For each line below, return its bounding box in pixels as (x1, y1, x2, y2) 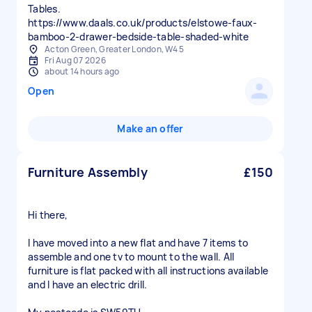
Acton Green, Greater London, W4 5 (45, 43, 185, 55)
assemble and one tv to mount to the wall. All (28, 250, 235, 263)
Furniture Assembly (28, 164, 148, 180)
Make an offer (117, 122, 184, 135)
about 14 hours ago (45, 65, 120, 77)
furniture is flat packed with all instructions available (28, 264, 268, 277)
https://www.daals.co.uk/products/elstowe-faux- (28, 16, 258, 29)
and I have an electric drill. (28, 278, 148, 291)
